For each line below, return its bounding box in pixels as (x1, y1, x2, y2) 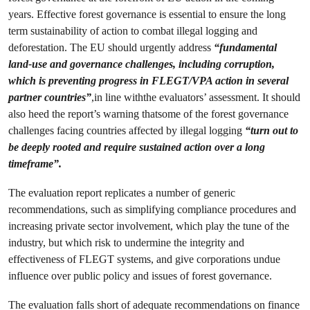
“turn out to (245, 124, 298, 137)
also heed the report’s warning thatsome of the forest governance (8, 107, 289, 120)
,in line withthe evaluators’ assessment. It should (91, 91, 300, 104)
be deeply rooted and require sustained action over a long (8, 140, 265, 154)
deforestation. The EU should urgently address (8, 41, 214, 54)
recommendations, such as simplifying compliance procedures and (8, 203, 296, 216)
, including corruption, (173, 57, 275, 71)
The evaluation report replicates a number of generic (8, 186, 235, 199)
